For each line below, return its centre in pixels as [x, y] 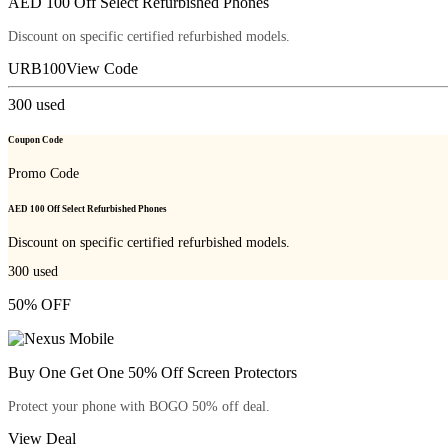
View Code [102, 68]
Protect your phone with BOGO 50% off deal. [139, 407]
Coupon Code [35, 140]
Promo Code [43, 174]
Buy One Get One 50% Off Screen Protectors [152, 373]
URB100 [37, 68]
